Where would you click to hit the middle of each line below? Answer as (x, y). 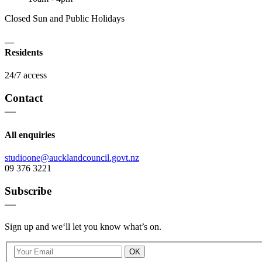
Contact (24, 98)
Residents (24, 52)
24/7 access (26, 75)
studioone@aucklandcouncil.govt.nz (72, 158)
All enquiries (30, 135)
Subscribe (28, 191)
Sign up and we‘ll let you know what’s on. (83, 226)
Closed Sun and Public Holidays (65, 19)
